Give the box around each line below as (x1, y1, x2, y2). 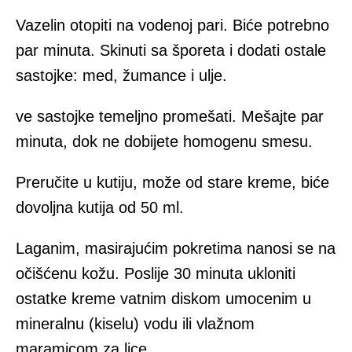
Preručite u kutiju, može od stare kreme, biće (16, 174, 329, 192)
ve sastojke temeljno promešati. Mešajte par (16, 108, 324, 126)
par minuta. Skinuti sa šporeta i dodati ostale (16, 42, 326, 60)
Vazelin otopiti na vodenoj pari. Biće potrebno (16, 16, 329, 35)
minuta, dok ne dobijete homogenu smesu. (16, 133, 313, 151)
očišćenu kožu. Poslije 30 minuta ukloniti (16, 265, 295, 283)
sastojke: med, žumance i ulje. (16, 67, 227, 85)
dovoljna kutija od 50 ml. (16, 199, 184, 217)
